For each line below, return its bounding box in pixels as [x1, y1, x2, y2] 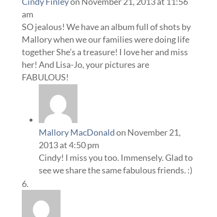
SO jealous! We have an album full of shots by [21, 21, 191, 32]
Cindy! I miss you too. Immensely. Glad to [38, 152, 193, 163]
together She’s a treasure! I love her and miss [21, 46, 188, 58]
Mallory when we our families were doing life [21, 34, 189, 45]
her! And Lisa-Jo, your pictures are [21, 59, 149, 70]
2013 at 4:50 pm [38, 139, 99, 151]
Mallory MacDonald [38, 127, 115, 138]
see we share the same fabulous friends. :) [38, 165, 192, 176]
